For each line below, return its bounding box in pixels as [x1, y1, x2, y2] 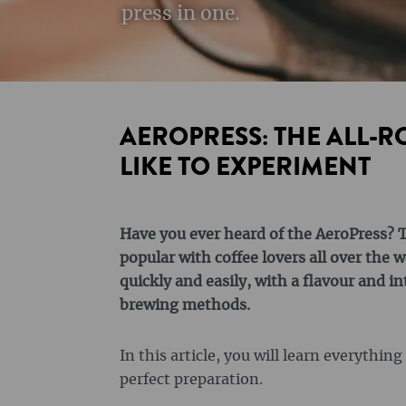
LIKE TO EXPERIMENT [120, 149, 371, 185]
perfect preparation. [120, 372, 263, 387]
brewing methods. [120, 298, 250, 313]
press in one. [121, 5, 240, 24]
